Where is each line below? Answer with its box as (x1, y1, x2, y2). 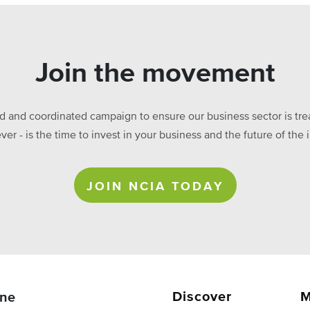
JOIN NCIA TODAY (86, 181, 224, 193)
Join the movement (35, 60, 275, 88)
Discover (172, 290, 232, 304)
